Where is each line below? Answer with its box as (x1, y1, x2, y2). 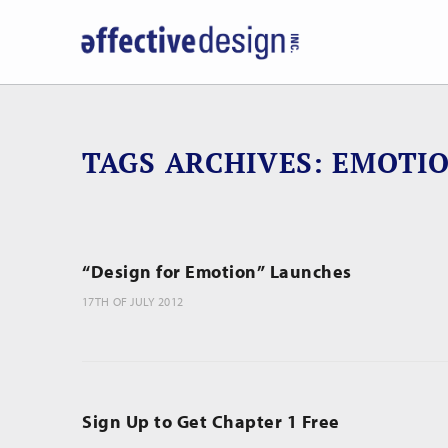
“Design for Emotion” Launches (82, 260, 352, 283)
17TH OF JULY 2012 (82, 294, 184, 309)
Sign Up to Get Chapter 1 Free (82, 410, 340, 433)
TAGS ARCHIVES (82, 144, 314, 181)
